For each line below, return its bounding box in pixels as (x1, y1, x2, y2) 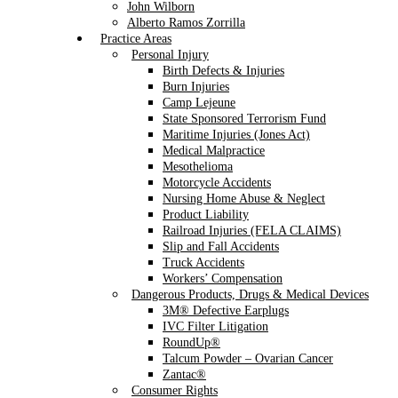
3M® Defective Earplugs (163, 304, 289, 317)
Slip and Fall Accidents (163, 240, 279, 253)
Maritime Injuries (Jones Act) (163, 128, 310, 141)
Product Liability (163, 208, 249, 221)
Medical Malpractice (163, 144, 265, 157)
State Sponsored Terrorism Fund (163, 112, 326, 125)
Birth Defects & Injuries (163, 64, 284, 77)
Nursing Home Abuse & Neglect (163, 192, 325, 205)
